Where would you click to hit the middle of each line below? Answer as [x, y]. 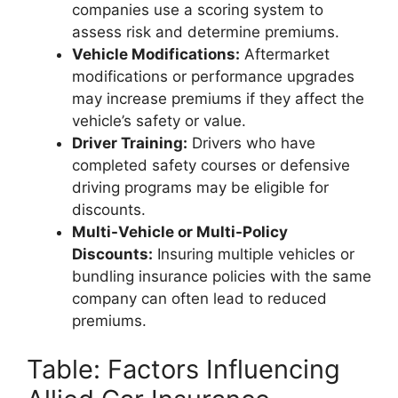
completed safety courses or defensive [211, 165]
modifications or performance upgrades [213, 76]
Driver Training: [130, 143]
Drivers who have [251, 143]
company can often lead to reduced [199, 298]
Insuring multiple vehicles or [254, 254]
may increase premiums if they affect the [218, 98]
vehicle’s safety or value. [159, 120]
